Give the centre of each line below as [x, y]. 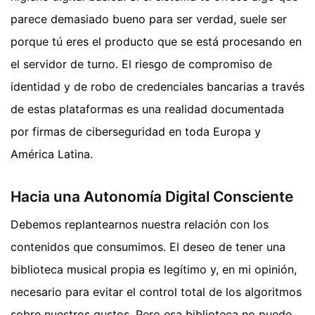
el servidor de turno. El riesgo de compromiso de [141, 64]
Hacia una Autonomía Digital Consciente [152, 196]
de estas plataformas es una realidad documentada [147, 109]
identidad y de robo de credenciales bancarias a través [157, 86]
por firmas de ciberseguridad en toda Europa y [136, 131]
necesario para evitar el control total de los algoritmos [156, 292]
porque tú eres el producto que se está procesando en [156, 41]
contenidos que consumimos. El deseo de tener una [148, 247]
